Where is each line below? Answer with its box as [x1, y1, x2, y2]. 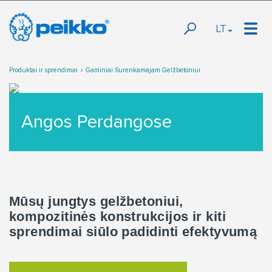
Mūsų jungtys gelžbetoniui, [9, 194, 183, 209]
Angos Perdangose [21, 110, 172, 133]
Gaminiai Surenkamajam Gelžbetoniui [86, 66, 200, 74]
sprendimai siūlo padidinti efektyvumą [9, 224, 257, 239]
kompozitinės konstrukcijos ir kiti [9, 209, 226, 224]
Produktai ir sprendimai [9, 66, 78, 74]
